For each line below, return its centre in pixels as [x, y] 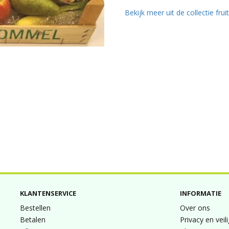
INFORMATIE [201, 193]
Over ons [195, 208]
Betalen [32, 220]
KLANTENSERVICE [48, 193]
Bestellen [35, 208]
